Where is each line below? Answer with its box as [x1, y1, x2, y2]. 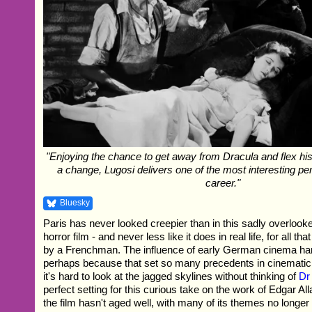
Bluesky [60, 198, 91, 208]
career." [205, 177, 240, 189]
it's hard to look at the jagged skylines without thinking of [43, 270, 299, 283]
